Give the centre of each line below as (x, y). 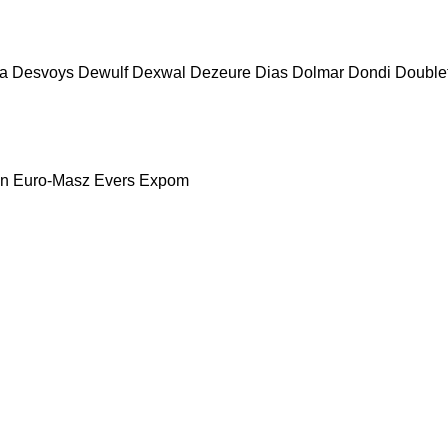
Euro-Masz (51, 180)
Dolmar (318, 72)
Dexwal (159, 72)
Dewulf (103, 72)
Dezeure (220, 72)
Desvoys (43, 72)
